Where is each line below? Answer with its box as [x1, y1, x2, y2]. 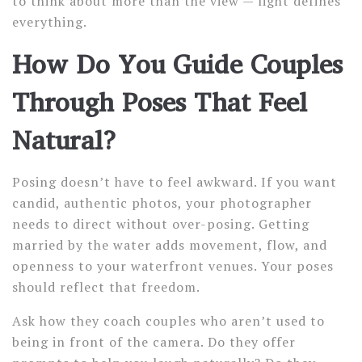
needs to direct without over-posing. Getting [12, 215, 309, 233]
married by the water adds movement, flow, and [12, 236, 327, 254]
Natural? [12, 118, 116, 162]
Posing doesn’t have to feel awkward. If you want [12, 173, 337, 191]
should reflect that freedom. [12, 278, 200, 296]
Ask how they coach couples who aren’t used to [12, 312, 325, 330]
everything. [12, 13, 87, 31]
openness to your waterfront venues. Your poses [12, 257, 334, 275]
